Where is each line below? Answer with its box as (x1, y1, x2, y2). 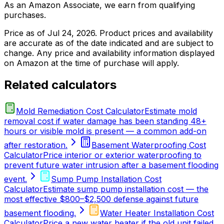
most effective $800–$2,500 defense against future (4, 194, 198, 204)
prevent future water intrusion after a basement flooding (4, 160, 218, 170)
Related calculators (4, 77, 116, 92)
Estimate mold (144, 106, 197, 116)
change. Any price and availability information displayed (4, 47, 214, 58)
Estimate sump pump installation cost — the (43, 184, 208, 194)
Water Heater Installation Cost (100, 208, 214, 218)
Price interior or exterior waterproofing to (43, 150, 201, 160)
